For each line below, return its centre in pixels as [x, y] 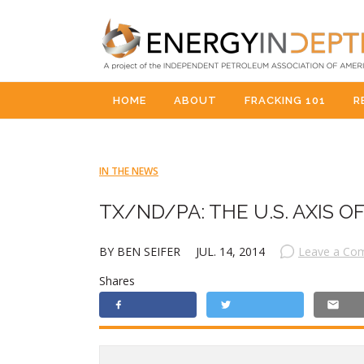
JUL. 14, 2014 [230, 251]
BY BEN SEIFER [141, 251]
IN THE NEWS [129, 171]
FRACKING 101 [285, 100]
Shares [117, 281]
